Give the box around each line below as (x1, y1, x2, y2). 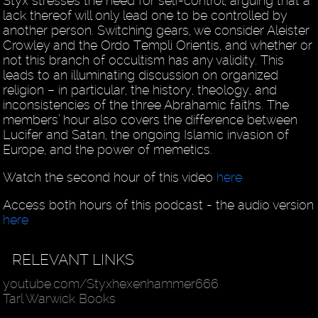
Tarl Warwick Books (3, 291, 116, 307)
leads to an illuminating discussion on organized (3, 67, 279, 83)
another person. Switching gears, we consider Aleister (3, 23, 310, 38)
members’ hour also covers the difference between (3, 112, 298, 128)
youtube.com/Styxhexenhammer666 (3, 276, 219, 292)
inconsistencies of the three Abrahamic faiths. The (3, 97, 290, 113)
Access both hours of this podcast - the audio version (3, 197, 314, 213)
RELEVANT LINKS (12, 251, 135, 269)
